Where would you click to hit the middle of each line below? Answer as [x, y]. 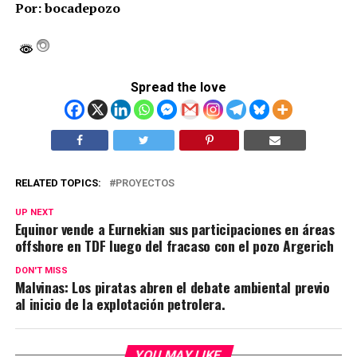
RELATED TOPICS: [58, 182]
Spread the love [178, 87]
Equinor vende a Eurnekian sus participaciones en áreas [175, 228]
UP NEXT [34, 212]
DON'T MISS [41, 270]
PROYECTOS [145, 182]
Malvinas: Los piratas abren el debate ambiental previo [172, 286]
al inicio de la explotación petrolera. [120, 303]
